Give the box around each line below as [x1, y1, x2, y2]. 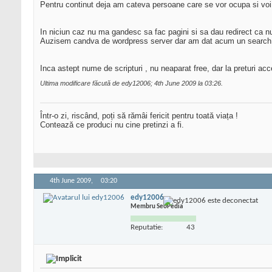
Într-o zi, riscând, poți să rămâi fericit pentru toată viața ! [40, 111, 238, 121]
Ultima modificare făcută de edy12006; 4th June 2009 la [40, 80, 205, 87]
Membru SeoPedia [131, 203, 183, 210]
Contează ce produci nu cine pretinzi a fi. [40, 120, 184, 130]
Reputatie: [131, 223, 163, 231]
